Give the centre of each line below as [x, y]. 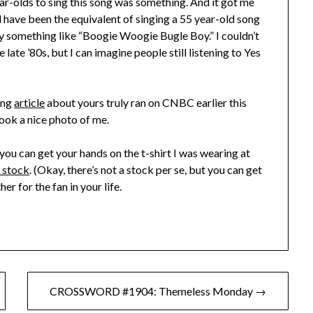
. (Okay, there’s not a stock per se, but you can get [146, 170]
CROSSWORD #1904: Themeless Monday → [158, 291]
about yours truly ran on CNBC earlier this [146, 103]
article [30, 103]
